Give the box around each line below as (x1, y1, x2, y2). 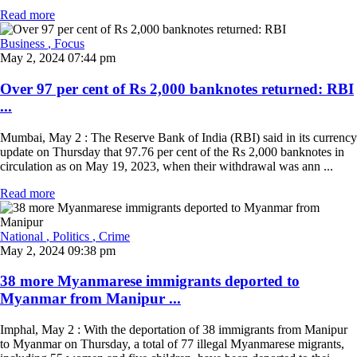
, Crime (92, 229, 130, 243)
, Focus (48, 37, 84, 51)
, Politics (46, 229, 92, 243)
